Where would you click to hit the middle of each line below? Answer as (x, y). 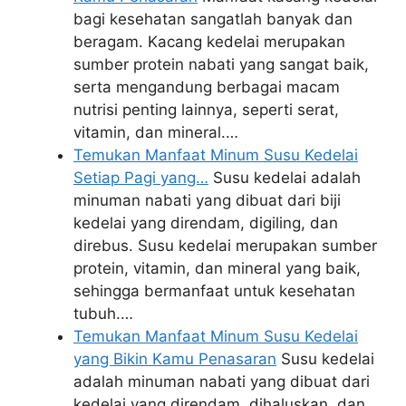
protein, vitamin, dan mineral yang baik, (217, 268)
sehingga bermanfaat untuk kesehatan (214, 290)
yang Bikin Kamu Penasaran (175, 358)
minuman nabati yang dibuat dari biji (207, 200)
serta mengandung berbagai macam (207, 87)
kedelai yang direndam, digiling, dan (206, 222)
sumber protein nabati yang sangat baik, (221, 64)
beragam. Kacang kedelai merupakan (209, 41)
